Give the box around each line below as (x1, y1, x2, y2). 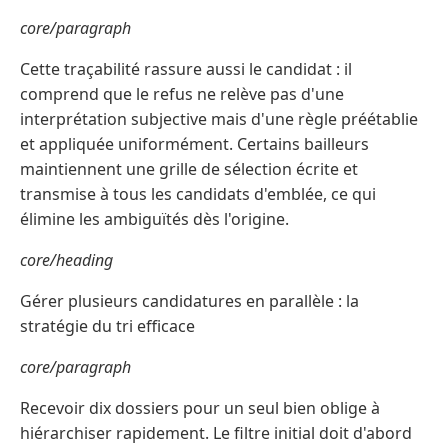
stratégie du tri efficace (20, 315, 195, 338)
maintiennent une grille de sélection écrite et (20, 158, 358, 181)
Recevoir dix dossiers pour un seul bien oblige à (20, 397, 380, 420)
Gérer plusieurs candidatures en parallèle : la (20, 290, 359, 313)
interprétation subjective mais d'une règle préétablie (20, 108, 418, 131)
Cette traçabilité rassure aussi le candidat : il (20, 58, 352, 81)
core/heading (20, 249, 113, 272)
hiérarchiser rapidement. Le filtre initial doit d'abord (20, 422, 412, 445)
